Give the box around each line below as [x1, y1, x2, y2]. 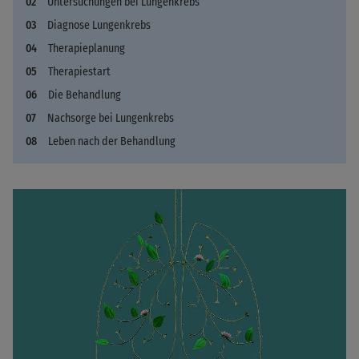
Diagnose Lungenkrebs [47, 18, 151, 33]
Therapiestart [48, 65, 111, 79]
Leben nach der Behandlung [48, 135, 175, 149]
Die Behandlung [48, 88, 121, 103]
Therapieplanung [48, 42, 125, 56]
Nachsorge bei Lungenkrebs [47, 111, 174, 126]
